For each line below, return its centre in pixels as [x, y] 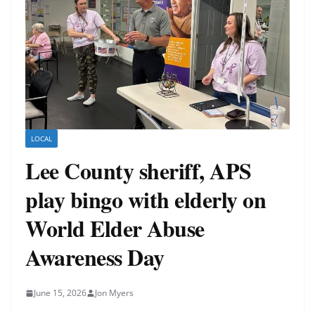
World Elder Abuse [115, 229]
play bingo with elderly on [146, 200]
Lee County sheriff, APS [139, 171]
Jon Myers [114, 293]
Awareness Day [95, 257]
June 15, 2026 [60, 293]
